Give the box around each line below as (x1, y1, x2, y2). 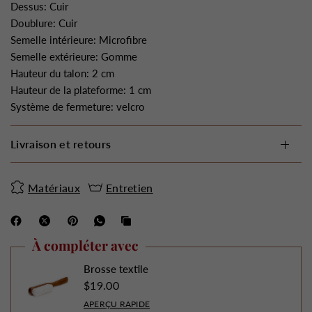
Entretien (105, 180, 153, 194)
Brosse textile (84, 263, 148, 275)
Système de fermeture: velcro (10, 100, 146, 113)
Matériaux (28, 180, 80, 194)
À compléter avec (32, 236, 139, 254)
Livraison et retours (10, 137, 111, 150)
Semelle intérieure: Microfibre (10, 33, 148, 46)
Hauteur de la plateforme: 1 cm (10, 84, 152, 96)
